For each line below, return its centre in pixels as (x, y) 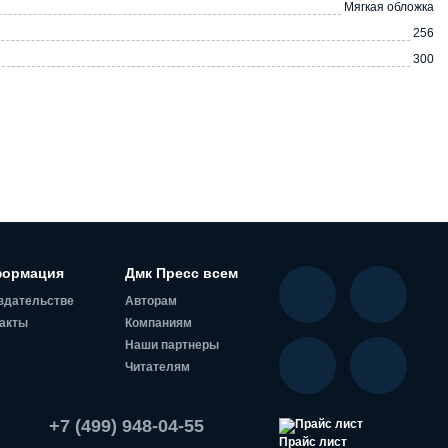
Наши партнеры (172, 344)
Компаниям (159, 322)
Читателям (158, 366)
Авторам (151, 300)
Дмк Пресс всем (182, 272)
